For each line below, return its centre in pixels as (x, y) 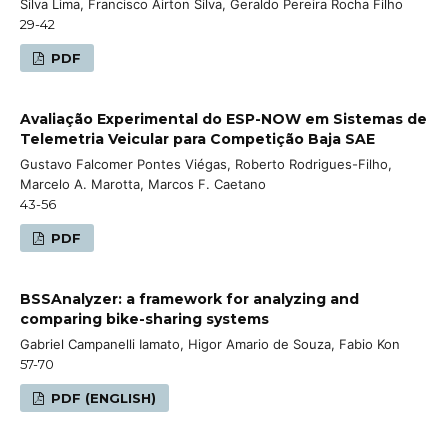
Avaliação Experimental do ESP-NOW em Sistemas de (223, 118)
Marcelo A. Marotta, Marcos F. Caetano (143, 183)
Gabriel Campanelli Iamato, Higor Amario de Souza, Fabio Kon (210, 343)
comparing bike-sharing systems (144, 318)
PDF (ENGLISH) (102, 397)
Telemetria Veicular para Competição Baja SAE (197, 138)
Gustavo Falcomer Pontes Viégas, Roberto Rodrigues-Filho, (206, 163)
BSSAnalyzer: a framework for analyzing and (189, 298)
